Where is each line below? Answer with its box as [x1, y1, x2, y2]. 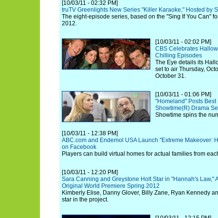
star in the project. [62, 196, 109, 203]
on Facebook [62, 144, 96, 150]
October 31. [155, 73, 186, 79]
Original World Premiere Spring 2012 [62, 182, 160, 189]
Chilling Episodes [155, 52, 202, 59]
